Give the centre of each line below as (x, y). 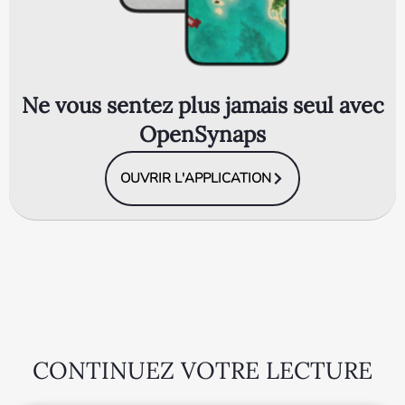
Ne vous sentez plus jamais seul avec (202, 106)
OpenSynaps (202, 135)
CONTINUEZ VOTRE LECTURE (202, 371)
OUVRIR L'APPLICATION (196, 179)
